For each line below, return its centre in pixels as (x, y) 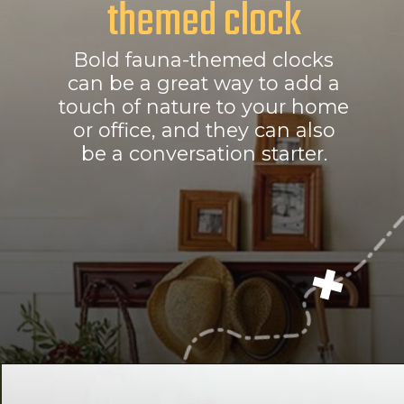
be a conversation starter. (204, 153)
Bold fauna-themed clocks (204, 59)
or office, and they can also (204, 129)
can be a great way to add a (204, 83)
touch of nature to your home (204, 106)
